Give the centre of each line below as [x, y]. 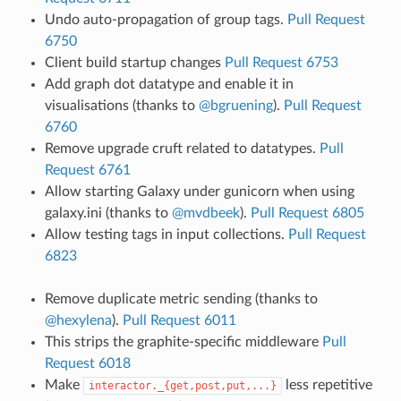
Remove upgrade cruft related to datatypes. [182, 148]
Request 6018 [87, 363]
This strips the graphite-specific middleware [183, 341]
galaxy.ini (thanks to [108, 213]
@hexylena [78, 320]
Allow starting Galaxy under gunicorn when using [199, 191]
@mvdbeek [205, 213]
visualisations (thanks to [121, 105]
